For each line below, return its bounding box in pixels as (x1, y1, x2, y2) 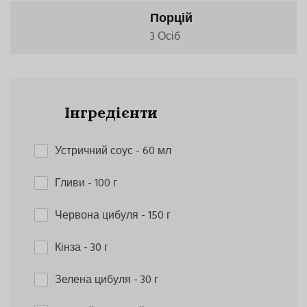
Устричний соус (55, 142, 136, 160)
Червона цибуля (55, 206, 141, 225)
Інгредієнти (60, 102, 158, 122)
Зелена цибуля (55, 271, 134, 289)
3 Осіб (150, 27, 181, 46)
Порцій (150, 8, 193, 29)
